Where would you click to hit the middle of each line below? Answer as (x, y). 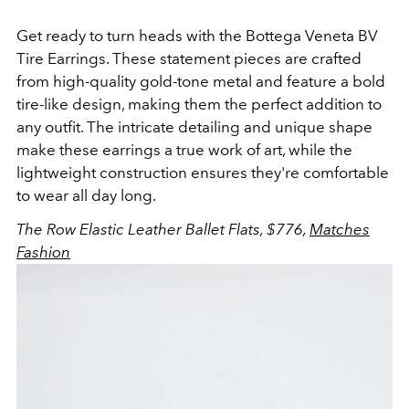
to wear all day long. (86, 195)
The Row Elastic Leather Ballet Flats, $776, (163, 229)
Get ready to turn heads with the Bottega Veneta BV (197, 35)
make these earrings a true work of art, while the (184, 149)
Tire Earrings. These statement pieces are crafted (189, 58)
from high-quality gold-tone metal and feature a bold (201, 81)
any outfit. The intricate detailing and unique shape (194, 126)
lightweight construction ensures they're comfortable (203, 172)
